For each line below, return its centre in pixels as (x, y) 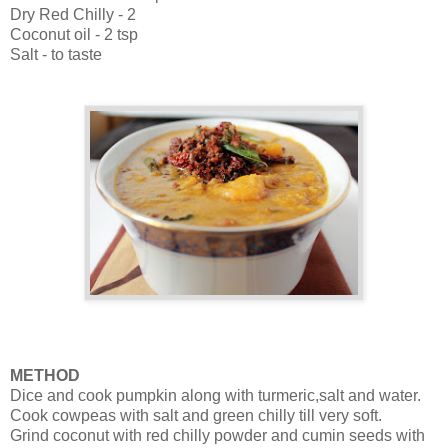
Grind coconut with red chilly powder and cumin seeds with (217, 436)
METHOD (45, 376)
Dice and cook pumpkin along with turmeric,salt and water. (215, 396)
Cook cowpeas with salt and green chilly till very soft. (196, 416)
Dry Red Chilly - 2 (73, 15)
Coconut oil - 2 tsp (74, 35)
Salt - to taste (56, 55)
